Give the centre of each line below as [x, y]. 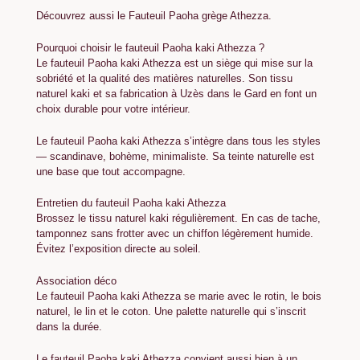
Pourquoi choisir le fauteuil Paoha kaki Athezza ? [150, 47]
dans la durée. [69, 327]
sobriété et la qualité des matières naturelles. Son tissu [164, 78]
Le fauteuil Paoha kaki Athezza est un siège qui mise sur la [174, 63]
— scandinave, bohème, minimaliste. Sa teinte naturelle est [175, 156]
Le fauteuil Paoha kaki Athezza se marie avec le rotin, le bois [179, 297]
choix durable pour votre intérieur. [113, 108]
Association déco [76, 281]
